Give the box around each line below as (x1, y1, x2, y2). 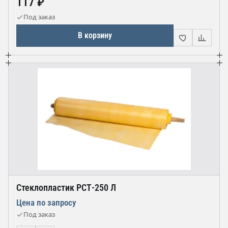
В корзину (77, 31, 112, 40)
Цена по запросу (16, 197, 76, 208)
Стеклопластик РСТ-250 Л (16, 182, 116, 193)
